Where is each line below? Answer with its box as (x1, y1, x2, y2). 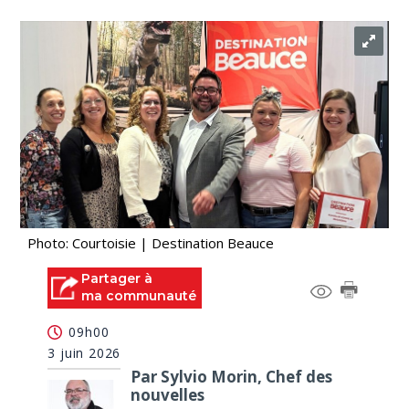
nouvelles (130, 383, 204, 405)
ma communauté (81, 288, 197, 304)
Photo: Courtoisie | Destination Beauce (27, 234, 275, 252)
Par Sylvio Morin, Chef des (130, 365, 332, 387)
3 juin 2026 (47, 343, 121, 362)
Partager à (81, 270, 153, 287)
